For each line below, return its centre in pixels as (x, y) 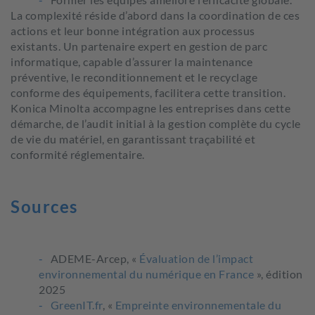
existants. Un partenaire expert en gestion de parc (139, 46)
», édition (278, 274)
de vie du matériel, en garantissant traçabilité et (133, 139)
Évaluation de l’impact (196, 258)
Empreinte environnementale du (198, 305)
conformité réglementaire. (78, 154)
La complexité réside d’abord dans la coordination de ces (155, 15)
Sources (44, 206)
